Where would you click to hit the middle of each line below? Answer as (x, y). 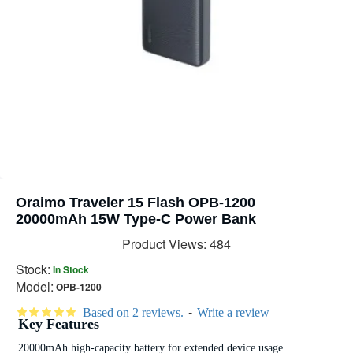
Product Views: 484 (176, 244)
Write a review (233, 312)
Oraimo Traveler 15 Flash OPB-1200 (136, 203)
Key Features (58, 323)
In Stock (71, 269)
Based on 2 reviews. (133, 312)
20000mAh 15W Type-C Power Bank (136, 219)
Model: (35, 286)
